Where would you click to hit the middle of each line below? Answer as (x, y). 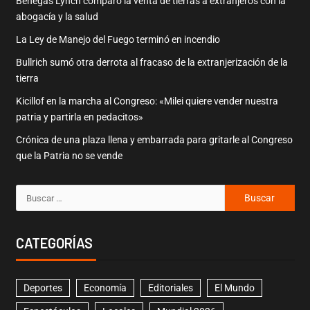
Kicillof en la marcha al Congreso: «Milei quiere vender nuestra (147, 101)
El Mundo (234, 288)
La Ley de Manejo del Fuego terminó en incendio (118, 40)
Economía (105, 288)
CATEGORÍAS (54, 243)
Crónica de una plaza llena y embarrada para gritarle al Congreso (154, 140)
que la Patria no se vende (69, 156)
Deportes (43, 288)
